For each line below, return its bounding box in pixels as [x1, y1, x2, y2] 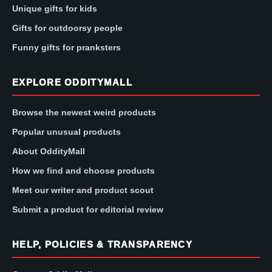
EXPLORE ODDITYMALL [12, 76, 132, 87]
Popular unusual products [12, 126, 121, 137]
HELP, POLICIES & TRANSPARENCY [12, 239, 192, 250]
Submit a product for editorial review [12, 204, 163, 214]
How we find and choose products [12, 165, 155, 175]
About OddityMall [12, 146, 85, 156]
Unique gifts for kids [12, 3, 97, 13]
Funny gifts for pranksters [12, 42, 121, 52]
